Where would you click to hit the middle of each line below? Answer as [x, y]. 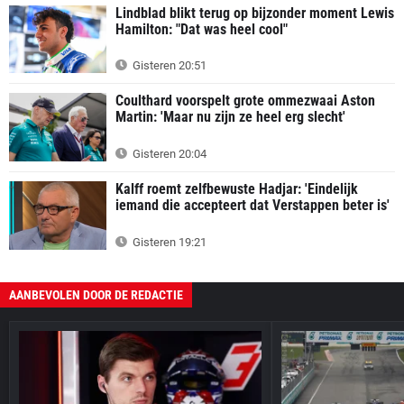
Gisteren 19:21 [168, 242]
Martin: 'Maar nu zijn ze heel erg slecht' [230, 117]
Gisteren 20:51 [168, 66]
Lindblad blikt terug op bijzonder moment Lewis [255, 13]
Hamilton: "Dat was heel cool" [202, 29]
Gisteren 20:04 [168, 153]
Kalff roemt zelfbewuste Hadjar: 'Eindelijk [237, 188]
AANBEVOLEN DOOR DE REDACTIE [96, 294]
